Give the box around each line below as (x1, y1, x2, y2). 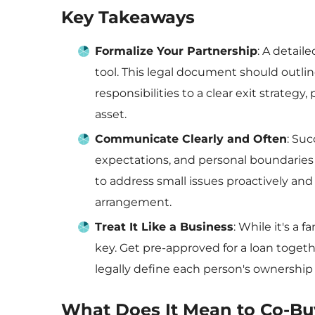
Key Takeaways (61, 7, 195, 27)
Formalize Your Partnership (95, 44, 257, 58)
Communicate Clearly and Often (95, 132, 287, 146)
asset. (95, 108, 127, 121)
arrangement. (95, 195, 172, 209)
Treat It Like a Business (95, 220, 233, 233)
